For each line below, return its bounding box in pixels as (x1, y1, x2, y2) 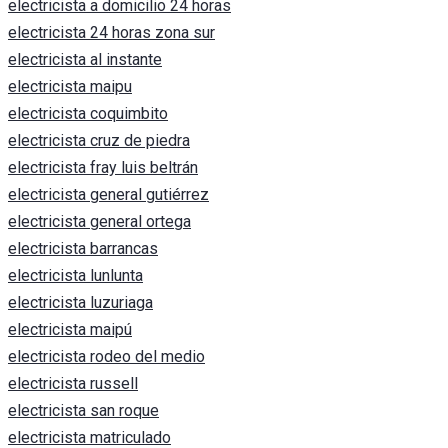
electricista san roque (8, 401, 159, 421)
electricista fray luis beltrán (8, 158, 198, 178)
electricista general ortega (8, 212, 191, 232)
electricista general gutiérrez (8, 185, 209, 205)
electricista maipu (8, 77, 132, 97)
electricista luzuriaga (8, 293, 153, 313)
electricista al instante (8, 50, 162, 70)
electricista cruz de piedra (8, 131, 190, 151)
